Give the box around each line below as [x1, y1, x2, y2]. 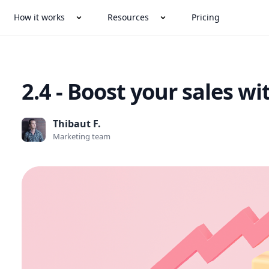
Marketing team [53, 131, 111, 142]
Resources [107, 11, 150, 23]
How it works [14, 11, 65, 23]
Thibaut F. [53, 117, 101, 130]
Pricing [192, 11, 220, 23]
